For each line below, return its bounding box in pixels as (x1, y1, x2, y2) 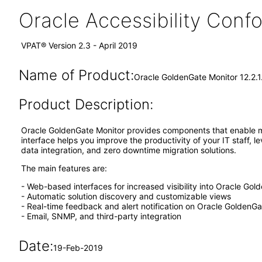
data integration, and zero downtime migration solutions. (21, 145, 236, 155)
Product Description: (18, 96, 153, 113)
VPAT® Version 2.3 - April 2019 (21, 40, 137, 50)
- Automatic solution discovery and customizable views (21, 191, 231, 201)
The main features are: (21, 163, 107, 173)
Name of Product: (18, 67, 134, 84)
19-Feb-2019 (53, 243, 103, 253)
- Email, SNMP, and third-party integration (21, 211, 181, 221)
